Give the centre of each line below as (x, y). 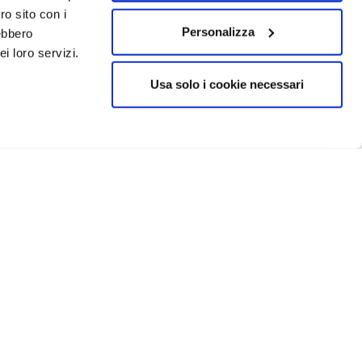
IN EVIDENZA (140, 333)
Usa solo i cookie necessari (227, 84)
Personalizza (218, 32)
